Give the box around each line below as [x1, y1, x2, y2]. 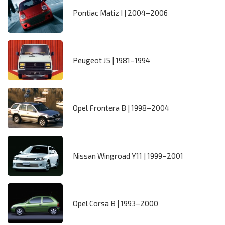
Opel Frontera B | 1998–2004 [73, 103, 169, 113]
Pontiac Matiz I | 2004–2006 [73, 8, 168, 18]
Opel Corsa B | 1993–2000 [73, 199, 158, 208]
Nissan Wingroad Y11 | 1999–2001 [73, 151, 183, 161]
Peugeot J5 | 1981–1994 [73, 56, 150, 65]
